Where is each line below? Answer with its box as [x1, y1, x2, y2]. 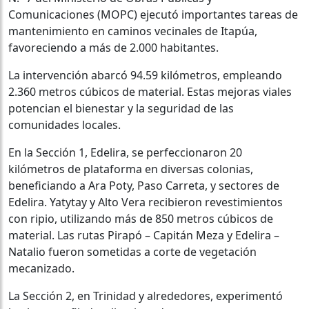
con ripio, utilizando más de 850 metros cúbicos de [8, 211, 273, 227]
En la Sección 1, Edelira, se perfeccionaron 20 [8, 145, 242, 161]
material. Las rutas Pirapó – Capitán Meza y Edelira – [8, 228, 279, 243]
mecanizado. [8, 261, 74, 277]
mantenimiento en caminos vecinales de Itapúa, [8, 23, 257, 39]
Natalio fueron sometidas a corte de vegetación [8, 244, 257, 260]
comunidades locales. [8, 117, 121, 133]
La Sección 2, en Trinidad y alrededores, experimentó [8, 288, 283, 304]
